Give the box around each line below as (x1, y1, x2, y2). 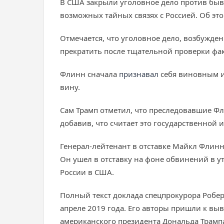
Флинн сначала (60, 69, 119, 79)
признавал (119, 69, 158, 79)
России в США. (60, 167, 114, 177)
